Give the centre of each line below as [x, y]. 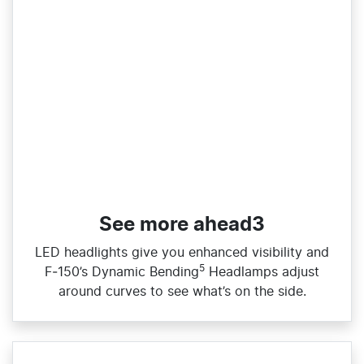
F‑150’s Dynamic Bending [122, 273]
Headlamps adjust [262, 273]
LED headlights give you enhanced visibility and [182, 253]
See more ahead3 [182, 225]
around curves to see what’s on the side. [182, 292]
